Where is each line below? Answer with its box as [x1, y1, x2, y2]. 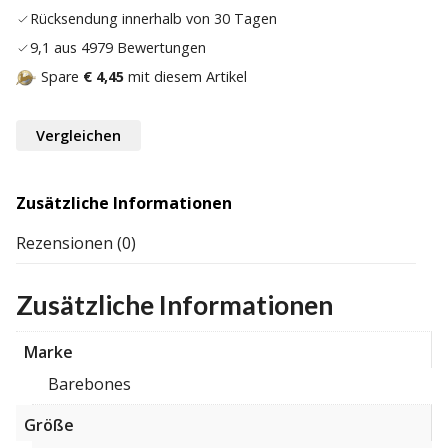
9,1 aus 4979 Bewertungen [30, 38, 206, 58]
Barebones [48, 373, 131, 396]
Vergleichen [36, 126, 121, 146]
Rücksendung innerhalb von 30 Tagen [30, 9, 277, 29]
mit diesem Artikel [124, 67, 247, 87]
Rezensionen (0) [16, 232, 136, 255]
